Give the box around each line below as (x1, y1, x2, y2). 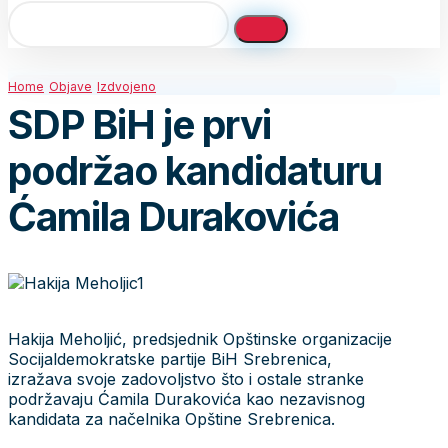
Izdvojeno (97, 79, 156, 94)
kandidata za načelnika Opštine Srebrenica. (8, 408, 335, 429)
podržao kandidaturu (8, 147, 382, 195)
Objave (49, 79, 92, 94)
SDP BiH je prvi (8, 101, 271, 149)
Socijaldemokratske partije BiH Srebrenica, (8, 348, 332, 369)
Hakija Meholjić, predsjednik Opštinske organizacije (8, 328, 392, 349)
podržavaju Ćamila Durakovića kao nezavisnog (8, 388, 365, 409)
